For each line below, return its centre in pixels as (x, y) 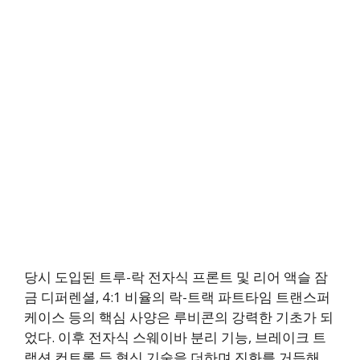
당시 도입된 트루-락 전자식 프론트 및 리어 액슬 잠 (176, 277)
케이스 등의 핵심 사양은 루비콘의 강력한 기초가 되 (179, 317)
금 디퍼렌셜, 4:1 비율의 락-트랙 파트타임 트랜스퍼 (177, 297)
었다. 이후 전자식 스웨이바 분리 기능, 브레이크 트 (175, 337)
